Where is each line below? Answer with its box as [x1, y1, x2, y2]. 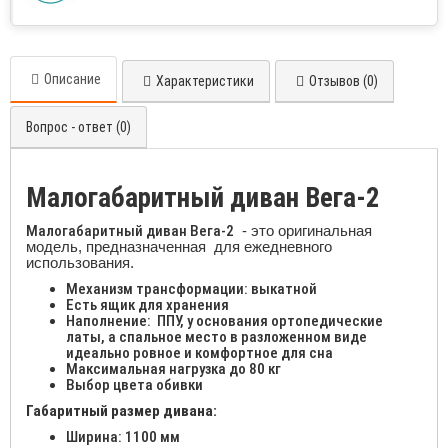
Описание [44, 71, 101, 88]
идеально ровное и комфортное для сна [66, 344, 333, 363]
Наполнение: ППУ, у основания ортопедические [66, 312, 383, 331]
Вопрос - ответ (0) [26, 119, 131, 136]
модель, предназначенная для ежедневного [26, 238, 332, 256]
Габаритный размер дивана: [26, 402, 217, 421]
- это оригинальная [234, 222, 372, 240]
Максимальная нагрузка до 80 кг [66, 360, 281, 379]
